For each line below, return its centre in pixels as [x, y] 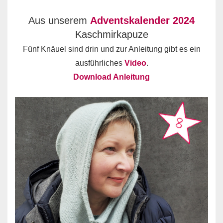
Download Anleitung [111, 77]
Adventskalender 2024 [142, 20]
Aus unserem [59, 20]
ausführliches [100, 63]
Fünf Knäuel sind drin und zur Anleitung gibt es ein [111, 49]
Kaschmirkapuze [111, 34]
